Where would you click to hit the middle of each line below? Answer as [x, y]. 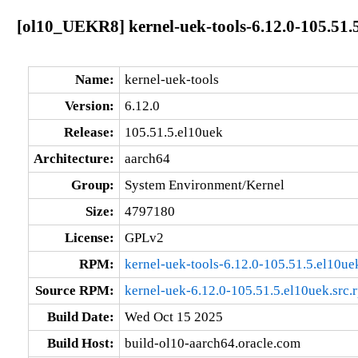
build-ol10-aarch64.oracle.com [212, 343]
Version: [89, 105]
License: [89, 237]
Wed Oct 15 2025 [173, 316]
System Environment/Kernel [204, 185]
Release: [89, 132]
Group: [92, 185]
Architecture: [74, 158]
